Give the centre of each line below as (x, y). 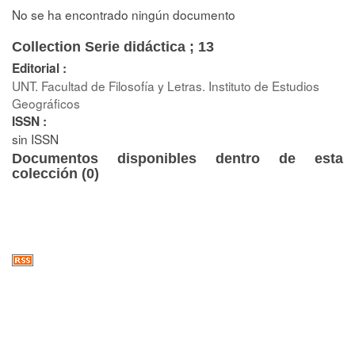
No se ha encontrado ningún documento (124, 14)
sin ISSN (35, 138)
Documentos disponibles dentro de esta (177, 158)
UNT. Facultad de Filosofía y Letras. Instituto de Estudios (166, 85)
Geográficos (46, 103)
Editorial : (39, 68)
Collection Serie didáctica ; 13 (113, 46)
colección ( (49, 173)
